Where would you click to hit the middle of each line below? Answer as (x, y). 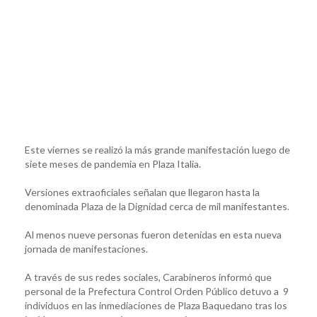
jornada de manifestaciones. (87, 248)
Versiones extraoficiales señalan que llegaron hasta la (142, 192)
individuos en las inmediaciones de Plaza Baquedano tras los (156, 305)
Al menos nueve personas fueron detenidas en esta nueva (153, 234)
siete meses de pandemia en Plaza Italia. (113, 163)
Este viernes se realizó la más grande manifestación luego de (157, 149)
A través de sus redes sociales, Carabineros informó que (148, 277)
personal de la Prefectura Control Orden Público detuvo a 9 (157, 291)
